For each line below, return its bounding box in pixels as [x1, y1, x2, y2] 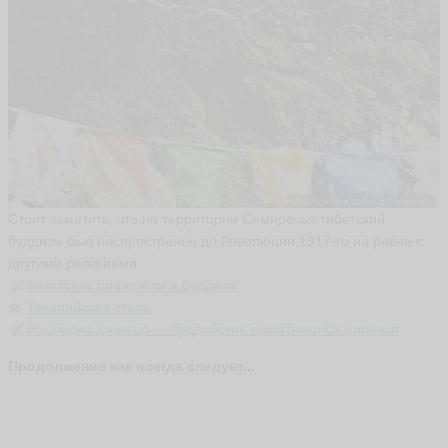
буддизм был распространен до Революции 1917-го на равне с [8, 233, 423, 250]
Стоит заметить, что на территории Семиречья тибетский [8, 211, 385, 228]
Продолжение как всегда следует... [8, 358, 255, 375]
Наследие [27, 321, 92, 338]
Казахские [27, 277, 93, 294]
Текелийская [27, 299, 110, 316]
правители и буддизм [93, 277, 237, 294]
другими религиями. [8, 255, 141, 272]
